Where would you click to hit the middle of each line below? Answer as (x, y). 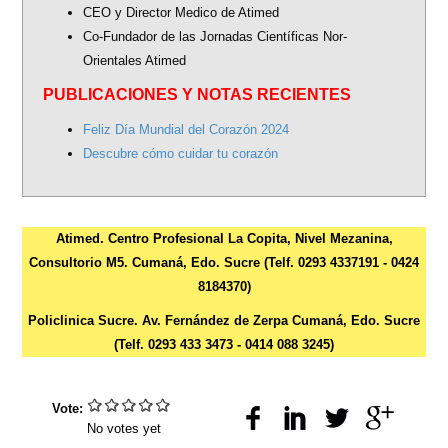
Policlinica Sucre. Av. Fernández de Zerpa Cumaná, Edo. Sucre (224, 321)
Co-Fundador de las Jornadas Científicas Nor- (215, 37)
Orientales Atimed (137, 61)
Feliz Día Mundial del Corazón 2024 (186, 130)
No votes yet (124, 429)
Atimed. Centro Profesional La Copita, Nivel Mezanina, (224, 239)
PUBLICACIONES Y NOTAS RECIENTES (197, 95)
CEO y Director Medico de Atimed (181, 13)
